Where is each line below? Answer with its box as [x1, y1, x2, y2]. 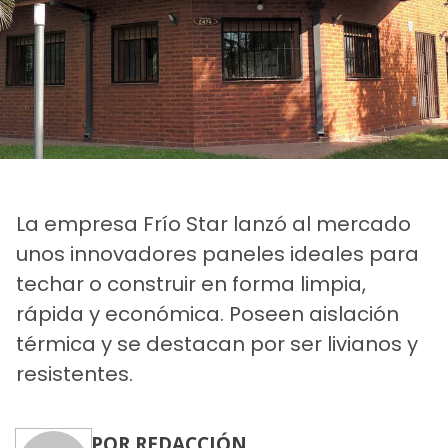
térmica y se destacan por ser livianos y [16, 329, 418, 358]
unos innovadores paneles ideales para [16, 239, 419, 268]
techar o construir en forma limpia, [16, 269, 366, 298]
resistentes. [16, 359, 133, 388]
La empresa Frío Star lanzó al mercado [16, 209, 411, 238]
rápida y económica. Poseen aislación [16, 299, 399, 328]
